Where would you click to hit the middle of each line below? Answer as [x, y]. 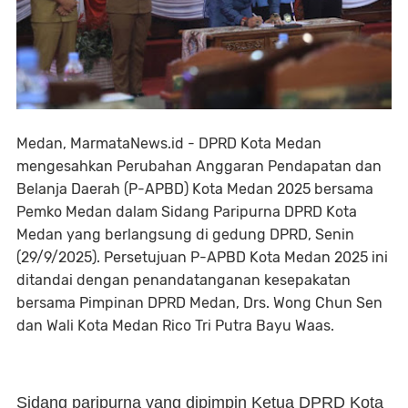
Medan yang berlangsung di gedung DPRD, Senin [185, 235]
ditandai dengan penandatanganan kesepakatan [184, 280]
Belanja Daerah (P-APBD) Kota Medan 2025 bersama [195, 189]
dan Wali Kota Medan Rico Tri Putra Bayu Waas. [175, 326]
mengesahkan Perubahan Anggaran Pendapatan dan [199, 166]
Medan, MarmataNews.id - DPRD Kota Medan [169, 143]
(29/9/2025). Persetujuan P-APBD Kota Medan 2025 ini [202, 257]
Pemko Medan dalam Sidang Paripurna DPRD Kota [187, 212]
